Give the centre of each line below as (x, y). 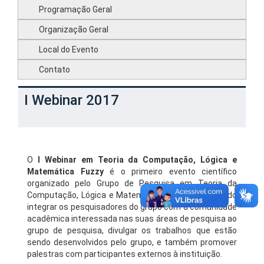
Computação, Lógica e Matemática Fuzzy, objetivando (132, 195)
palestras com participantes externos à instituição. (125, 254)
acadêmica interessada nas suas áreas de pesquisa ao (132, 219)
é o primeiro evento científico (170, 171)
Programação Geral (75, 9)
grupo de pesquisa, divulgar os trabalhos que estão (132, 230)
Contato (55, 70)
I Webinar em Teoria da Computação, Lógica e (137, 160)
